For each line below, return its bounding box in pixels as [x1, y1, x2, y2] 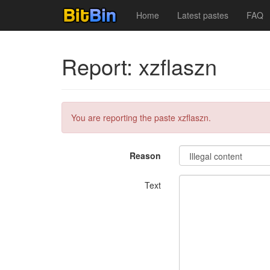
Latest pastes [177, 9, 228, 21]
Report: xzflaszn [61, 51, 217, 81]
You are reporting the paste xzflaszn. [71, 111, 211, 124]
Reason [130, 149, 161, 162]
